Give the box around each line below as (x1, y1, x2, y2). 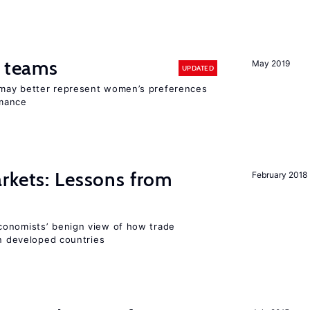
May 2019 (252, 58, 290, 69)
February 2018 (252, 170, 307, 180)
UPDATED (181, 63, 214, 73)
